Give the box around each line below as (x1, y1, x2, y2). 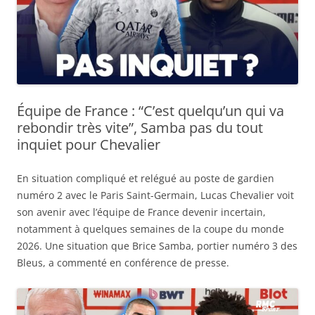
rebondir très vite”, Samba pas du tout (17, 117, 263, 137)
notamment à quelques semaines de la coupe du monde (17, 221, 284, 236)
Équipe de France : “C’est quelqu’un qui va (17, 101, 284, 120)
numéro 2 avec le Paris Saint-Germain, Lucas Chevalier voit (17, 188, 294, 202)
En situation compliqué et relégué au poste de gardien (17, 171, 274, 185)
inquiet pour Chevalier (17, 134, 160, 154)
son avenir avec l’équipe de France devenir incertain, (17, 205, 266, 219)
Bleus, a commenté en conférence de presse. (17, 255, 229, 269)
